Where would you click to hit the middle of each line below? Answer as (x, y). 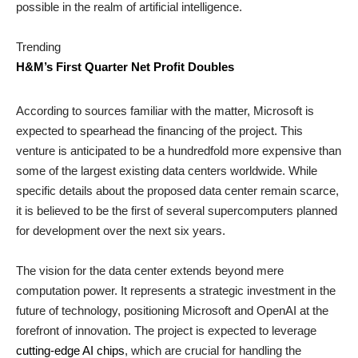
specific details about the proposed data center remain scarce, (177, 191)
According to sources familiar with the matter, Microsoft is (165, 111)
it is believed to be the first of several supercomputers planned (177, 211)
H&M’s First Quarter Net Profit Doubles (125, 67)
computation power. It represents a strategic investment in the (176, 291)
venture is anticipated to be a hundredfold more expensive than (179, 151)
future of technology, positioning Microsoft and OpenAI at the (172, 311)
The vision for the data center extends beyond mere (150, 271)
